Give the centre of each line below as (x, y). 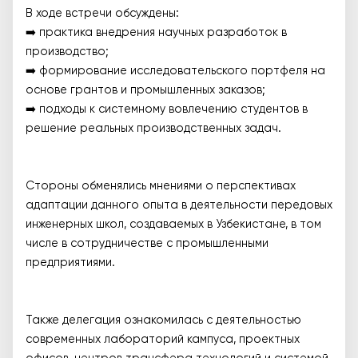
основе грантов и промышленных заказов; (145, 91)
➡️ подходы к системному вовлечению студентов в (167, 110)
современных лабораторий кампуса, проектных (163, 340)
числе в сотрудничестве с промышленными (147, 244)
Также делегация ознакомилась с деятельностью (163, 321)
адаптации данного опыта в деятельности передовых (179, 206)
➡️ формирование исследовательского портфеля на (175, 72)
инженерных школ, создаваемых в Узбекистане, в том (173, 225)
